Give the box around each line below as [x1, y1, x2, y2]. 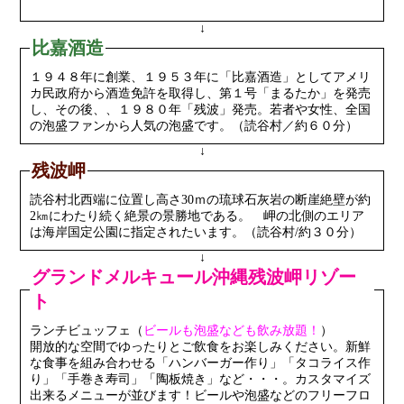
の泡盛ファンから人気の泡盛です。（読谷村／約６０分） [30, 119, 358, 133]
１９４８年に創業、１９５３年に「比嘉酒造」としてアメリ [30, 70, 371, 85]
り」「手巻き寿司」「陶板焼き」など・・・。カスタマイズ [30, 372, 371, 387]
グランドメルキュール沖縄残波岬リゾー [32, 267, 356, 288]
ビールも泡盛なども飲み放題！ [143, 324, 320, 338]
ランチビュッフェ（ [30, 324, 143, 338]
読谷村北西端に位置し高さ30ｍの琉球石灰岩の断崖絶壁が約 [30, 193, 371, 207]
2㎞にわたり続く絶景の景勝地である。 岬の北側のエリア [30, 209, 364, 224]
